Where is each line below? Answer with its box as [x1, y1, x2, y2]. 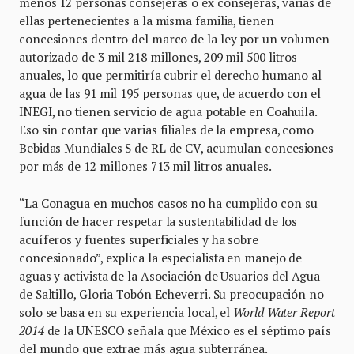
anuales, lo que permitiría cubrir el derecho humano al [19, 66, 322, 83]
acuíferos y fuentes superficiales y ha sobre [19, 231, 258, 247]
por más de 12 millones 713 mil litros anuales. [19, 157, 272, 174]
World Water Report [233, 303, 335, 320]
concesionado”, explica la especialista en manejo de [19, 249, 303, 265]
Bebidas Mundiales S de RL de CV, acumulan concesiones [19, 139, 334, 156]
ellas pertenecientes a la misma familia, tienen [19, 12, 274, 28]
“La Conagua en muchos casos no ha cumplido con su [19, 194, 318, 211]
